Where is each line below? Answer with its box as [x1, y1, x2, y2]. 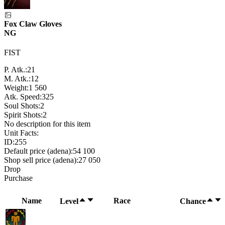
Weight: [4, 83, 29, 92]
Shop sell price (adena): [4, 156, 78, 165]
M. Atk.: [4, 74, 31, 83]
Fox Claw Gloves [4, 20, 62, 29]
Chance [180, 196, 206, 205]
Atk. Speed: [4, 92, 42, 101]
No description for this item [4, 120, 90, 129]
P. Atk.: [4, 65, 27, 74]
